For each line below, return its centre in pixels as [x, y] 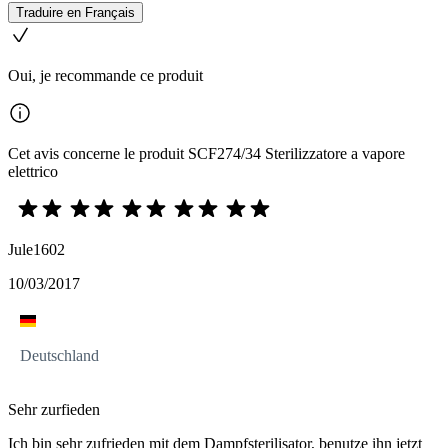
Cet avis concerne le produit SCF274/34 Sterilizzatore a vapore [206, 154]
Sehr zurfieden [54, 410]
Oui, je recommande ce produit [105, 76]
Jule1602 [36, 250]
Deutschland [59, 356]
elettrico [33, 172]
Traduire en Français [75, 13]
